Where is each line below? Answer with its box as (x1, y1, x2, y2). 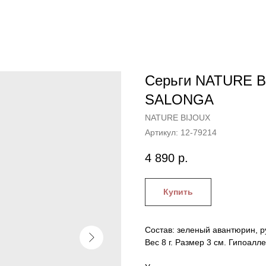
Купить (163, 186, 193, 197)
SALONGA (145, 91, 214, 107)
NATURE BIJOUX (145, 113, 210, 122)
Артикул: (145, 128, 180, 137)
